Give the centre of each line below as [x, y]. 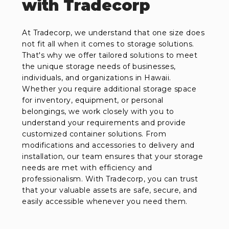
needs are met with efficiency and [87, 168]
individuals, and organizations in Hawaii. [97, 78]
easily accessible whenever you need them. [105, 202]
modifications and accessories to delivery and [108, 145]
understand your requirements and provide [104, 123]
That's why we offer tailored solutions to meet [110, 55]
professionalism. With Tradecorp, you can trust [110, 179]
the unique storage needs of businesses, [99, 67]
